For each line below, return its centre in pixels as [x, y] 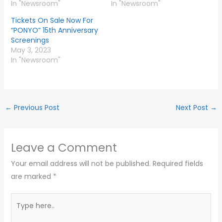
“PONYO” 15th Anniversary [54, 30]
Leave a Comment [64, 148]
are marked [32, 177]
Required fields [178, 164]
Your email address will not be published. [81, 164]
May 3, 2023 [31, 50]
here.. [20, 212]
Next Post [193, 108]
